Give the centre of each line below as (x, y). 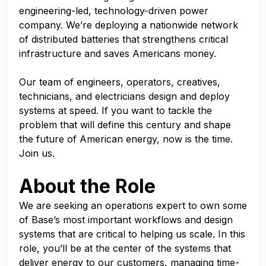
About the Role (87, 186)
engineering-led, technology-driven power (114, 11)
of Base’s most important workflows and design (126, 220)
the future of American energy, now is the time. (126, 139)
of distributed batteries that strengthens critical (123, 39)
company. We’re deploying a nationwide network (129, 25)
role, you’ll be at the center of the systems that (125, 248)
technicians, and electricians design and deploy (124, 96)
